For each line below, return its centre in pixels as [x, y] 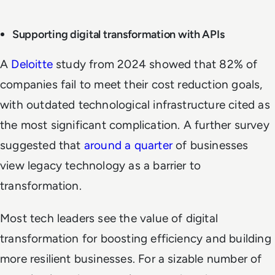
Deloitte [32, 64]
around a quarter [128, 145]
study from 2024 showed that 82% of [155, 64]
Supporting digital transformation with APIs [118, 35]
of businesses [210, 145]
